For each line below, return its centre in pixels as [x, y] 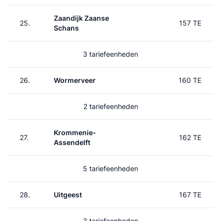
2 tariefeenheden [110, 106]
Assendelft [72, 142]
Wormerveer [75, 80]
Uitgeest [68, 195]
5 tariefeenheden [110, 168]
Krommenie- [75, 132]
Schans [66, 28]
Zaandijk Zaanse [81, 18]
